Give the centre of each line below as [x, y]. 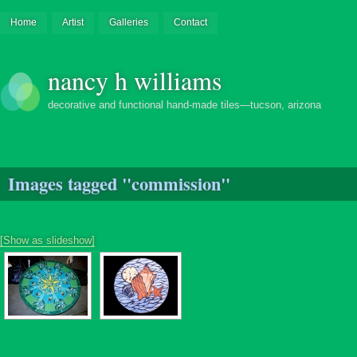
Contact [190, 22]
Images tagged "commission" [119, 183]
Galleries [128, 22]
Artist [73, 22]
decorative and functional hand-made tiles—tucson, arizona [184, 105]
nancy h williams [135, 80]
